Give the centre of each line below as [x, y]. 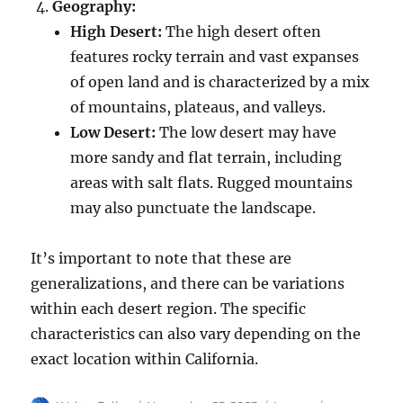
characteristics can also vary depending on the [196, 333]
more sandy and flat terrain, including [206, 157]
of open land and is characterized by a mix [220, 81]
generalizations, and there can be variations [188, 283]
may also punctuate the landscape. [193, 207]
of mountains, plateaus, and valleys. [198, 107]
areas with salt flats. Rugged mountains [212, 182]
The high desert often [242, 31]
